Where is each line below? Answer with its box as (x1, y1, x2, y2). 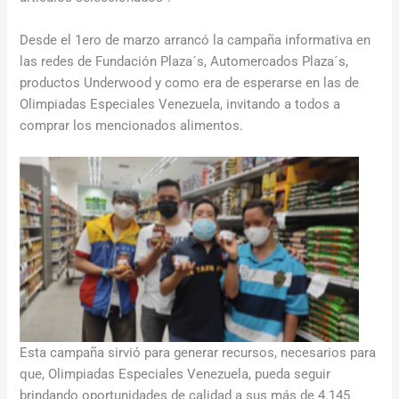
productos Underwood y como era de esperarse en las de (20, 74, 360, 91)
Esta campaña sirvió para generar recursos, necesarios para (20, 345, 377, 361)
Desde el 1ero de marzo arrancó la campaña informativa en (20, 31, 371, 48)
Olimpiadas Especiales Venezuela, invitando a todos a (20, 95, 341, 112)
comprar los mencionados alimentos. (20, 117, 244, 134)
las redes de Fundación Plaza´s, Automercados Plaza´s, (20, 53, 349, 69)
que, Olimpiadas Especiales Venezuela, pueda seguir (20, 366, 331, 382)
